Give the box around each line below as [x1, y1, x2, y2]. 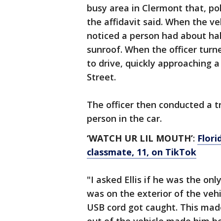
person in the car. [87, 112, 164, 125]
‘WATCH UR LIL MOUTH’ [87, 132, 193, 145]
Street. [87, 71, 118, 83]
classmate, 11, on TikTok [87, 146, 196, 158]
